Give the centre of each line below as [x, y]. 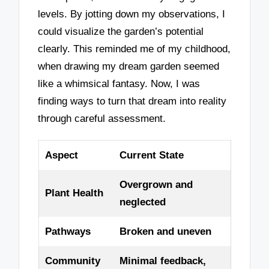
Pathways [68, 232]
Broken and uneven [165, 232]
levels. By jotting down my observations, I [132, 14]
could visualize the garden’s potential [121, 32]
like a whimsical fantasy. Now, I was [119, 84]
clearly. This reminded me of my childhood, [134, 49]
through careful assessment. [102, 119]
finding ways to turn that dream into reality [132, 101]
